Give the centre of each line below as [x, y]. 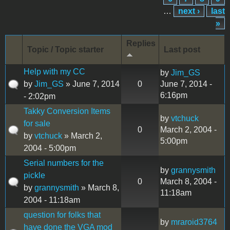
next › [189, 11]
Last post [182, 49]
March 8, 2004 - [188, 181]
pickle [34, 175]
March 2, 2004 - [188, 129]
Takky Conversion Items [67, 111]
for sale [37, 123]
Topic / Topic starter [65, 49]
